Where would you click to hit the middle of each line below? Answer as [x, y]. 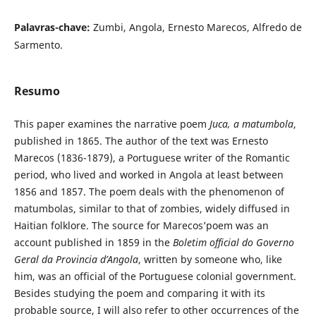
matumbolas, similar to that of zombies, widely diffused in [152, 209]
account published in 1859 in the [93, 243]
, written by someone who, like [210, 260]
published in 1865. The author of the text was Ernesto [141, 141]
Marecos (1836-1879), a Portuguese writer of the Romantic [152, 158]
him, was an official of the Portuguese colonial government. [155, 276]
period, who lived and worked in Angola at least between [148, 175]
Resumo [37, 91]
